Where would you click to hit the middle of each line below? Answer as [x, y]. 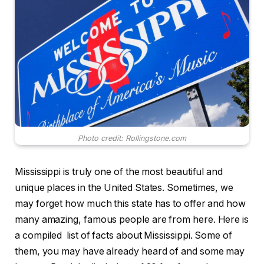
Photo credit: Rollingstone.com [132, 138]
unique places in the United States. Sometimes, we [124, 188]
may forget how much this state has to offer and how [130, 204]
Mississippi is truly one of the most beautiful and [119, 172]
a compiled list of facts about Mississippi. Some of [123, 236]
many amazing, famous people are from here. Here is [132, 220]
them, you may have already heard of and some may [130, 252]
